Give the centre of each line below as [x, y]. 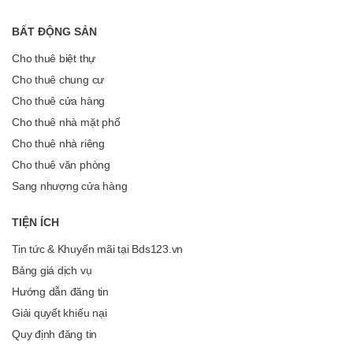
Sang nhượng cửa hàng [70, 186]
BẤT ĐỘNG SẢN [54, 31]
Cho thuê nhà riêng [58, 143]
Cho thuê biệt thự [54, 58]
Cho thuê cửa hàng [59, 100]
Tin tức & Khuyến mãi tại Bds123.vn [98, 249]
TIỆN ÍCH [35, 222]
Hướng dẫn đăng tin [60, 291]
